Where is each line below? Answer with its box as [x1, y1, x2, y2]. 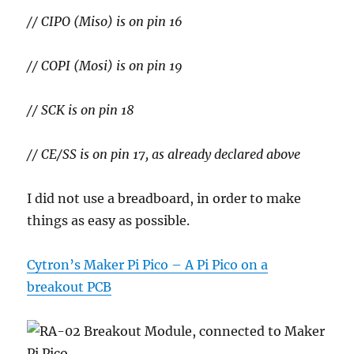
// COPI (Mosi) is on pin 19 [27, 58, 183, 74]
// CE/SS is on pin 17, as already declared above [27, 146, 301, 163]
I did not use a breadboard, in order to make [27, 190, 302, 207]
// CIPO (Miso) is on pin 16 [27, 13, 183, 30]
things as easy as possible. [27, 213, 190, 229]
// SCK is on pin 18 [27, 102, 135, 119]
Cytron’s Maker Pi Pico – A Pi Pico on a [27, 257, 269, 273]
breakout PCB [27, 279, 112, 296]
